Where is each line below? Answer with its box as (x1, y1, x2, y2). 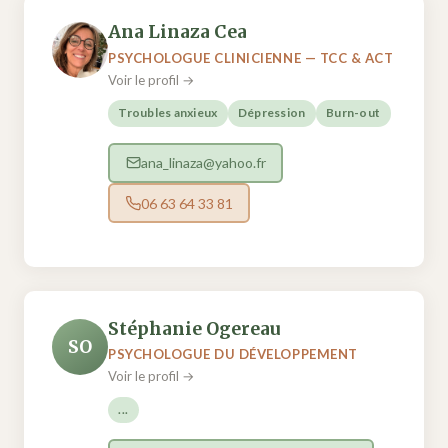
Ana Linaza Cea (108, 21, 247, 44)
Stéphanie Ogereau (108, 318, 281, 341)
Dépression (238, 105, 306, 121)
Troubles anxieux (118, 105, 218, 121)
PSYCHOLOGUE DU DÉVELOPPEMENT (108, 346, 358, 363)
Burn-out (326, 105, 381, 121)
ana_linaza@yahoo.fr (140, 154, 266, 172)
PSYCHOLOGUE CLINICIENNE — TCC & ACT (108, 49, 394, 66)
